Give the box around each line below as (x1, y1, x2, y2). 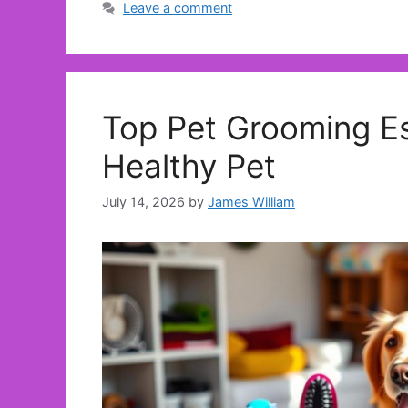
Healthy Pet (102, 147, 276, 186)
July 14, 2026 (102, 193, 185, 209)
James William (208, 193, 295, 209)
